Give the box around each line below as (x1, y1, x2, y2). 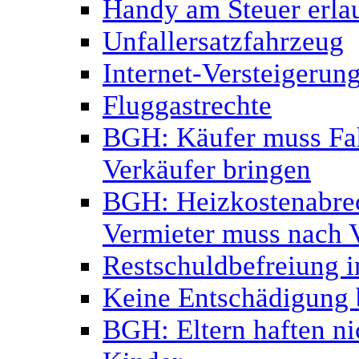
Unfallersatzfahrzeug (103, 26, 344, 57)
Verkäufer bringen (103, 154, 311, 185)
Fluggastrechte (103, 90, 272, 121)
